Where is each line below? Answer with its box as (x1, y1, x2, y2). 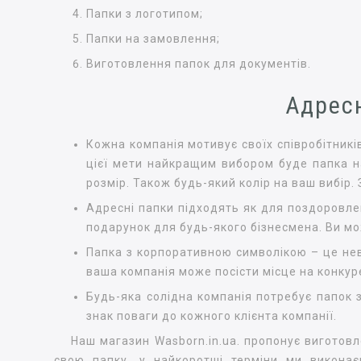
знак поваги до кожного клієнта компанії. (86, 309, 338, 323)
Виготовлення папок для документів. (86, 56, 312, 70)
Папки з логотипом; (86, 6, 204, 20)
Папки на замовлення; (86, 31, 221, 45)
